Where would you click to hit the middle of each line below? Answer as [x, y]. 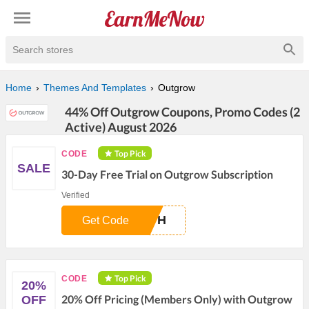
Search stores [43, 50]
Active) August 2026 [121, 127]
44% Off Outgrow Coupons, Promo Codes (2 [183, 112]
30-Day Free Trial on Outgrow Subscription [167, 174]
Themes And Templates [95, 88]
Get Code [106, 220]
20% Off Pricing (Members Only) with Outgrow [177, 299]
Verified [76, 195]
